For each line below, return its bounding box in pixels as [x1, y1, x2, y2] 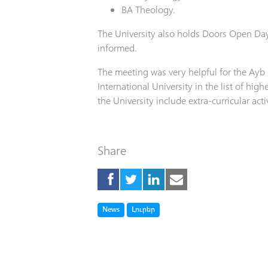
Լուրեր [131, 204, 155, 214]
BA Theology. [121, 3, 175, 16]
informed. [97, 41, 137, 54]
